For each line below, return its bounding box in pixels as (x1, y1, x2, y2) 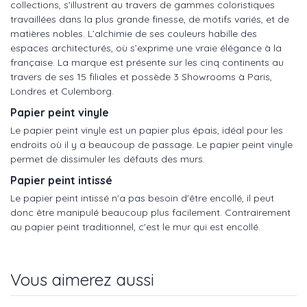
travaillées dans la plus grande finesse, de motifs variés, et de (10, 12, 289, 25)
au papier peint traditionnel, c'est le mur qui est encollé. (10, 220, 260, 233)
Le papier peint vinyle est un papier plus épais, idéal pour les (10, 123, 283, 136)
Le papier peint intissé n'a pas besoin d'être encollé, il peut (10, 191, 274, 204)
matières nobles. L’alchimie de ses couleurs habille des (10, 27, 257, 40)
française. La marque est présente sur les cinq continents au (10, 56, 284, 69)
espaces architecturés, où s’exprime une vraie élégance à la (10, 41, 282, 54)
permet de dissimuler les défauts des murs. (10, 152, 205, 165)
